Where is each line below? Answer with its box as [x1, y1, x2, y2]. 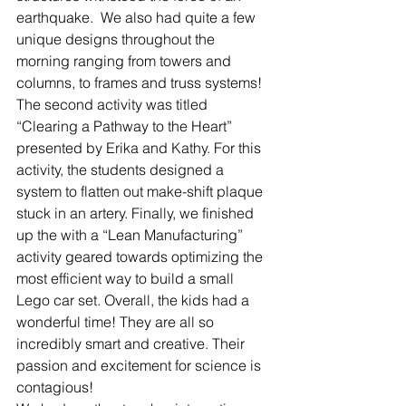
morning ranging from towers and [16, 52, 235, 70]
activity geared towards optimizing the [16, 247, 266, 266]
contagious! [16, 378, 93, 396]
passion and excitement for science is [16, 356, 265, 374]
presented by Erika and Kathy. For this [16, 139, 265, 157]
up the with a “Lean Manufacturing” [16, 226, 246, 244]
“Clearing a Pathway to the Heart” [16, 117, 236, 135]
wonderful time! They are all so [16, 313, 217, 331]
